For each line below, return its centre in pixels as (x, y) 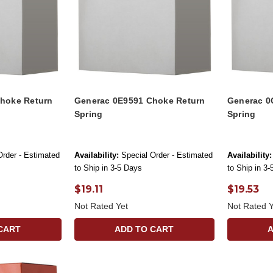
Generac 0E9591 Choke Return (140, 100)
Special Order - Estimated (167, 155)
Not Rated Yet (101, 206)
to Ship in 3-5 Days (108, 168)
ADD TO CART (144, 229)
